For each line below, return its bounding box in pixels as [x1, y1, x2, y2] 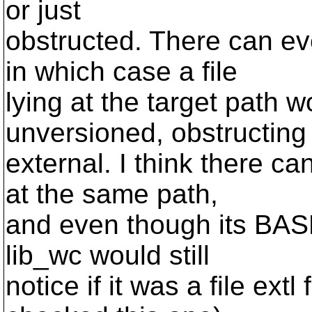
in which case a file [6, 56, 237, 86]
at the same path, [6, 179, 218, 209]
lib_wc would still [6, 240, 210, 270]
